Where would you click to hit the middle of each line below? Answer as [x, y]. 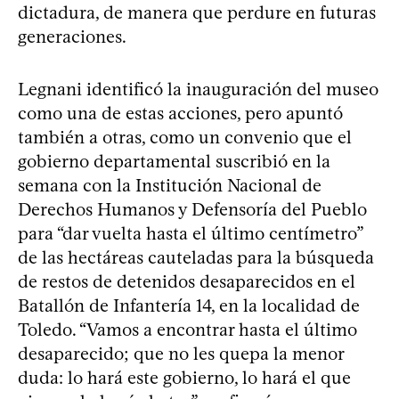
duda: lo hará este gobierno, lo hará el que [184, 377]
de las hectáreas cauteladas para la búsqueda [196, 257]
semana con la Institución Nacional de [170, 185]
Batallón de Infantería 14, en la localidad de [189, 305]
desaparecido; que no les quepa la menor [181, 353]
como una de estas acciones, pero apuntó [180, 113]
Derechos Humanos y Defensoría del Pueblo [192, 209]
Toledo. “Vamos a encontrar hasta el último [187, 329]
